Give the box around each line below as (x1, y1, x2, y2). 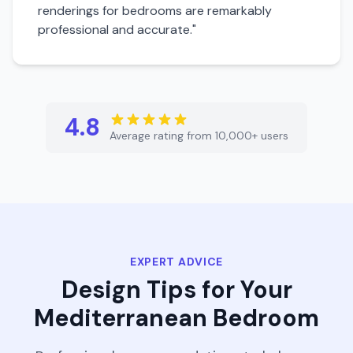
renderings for (38, 2, 122, 19)
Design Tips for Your (61, 274, 292, 305)
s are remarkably (176, 2, 272, 19)
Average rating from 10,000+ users (110, 128, 288, 143)
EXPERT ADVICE (129, 255, 224, 269)
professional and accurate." (38, 21, 196, 38)
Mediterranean (34, 303, 207, 333)
